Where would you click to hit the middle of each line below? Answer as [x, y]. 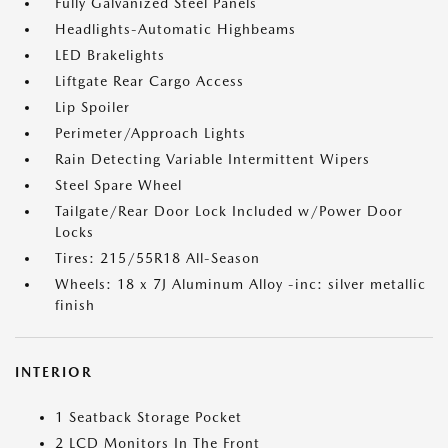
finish [75, 305]
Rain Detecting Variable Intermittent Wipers [212, 159]
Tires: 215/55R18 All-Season [157, 258]
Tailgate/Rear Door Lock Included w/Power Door [229, 211]
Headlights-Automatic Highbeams [175, 29]
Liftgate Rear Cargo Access [149, 81]
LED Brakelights [110, 55]
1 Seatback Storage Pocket [148, 417]
